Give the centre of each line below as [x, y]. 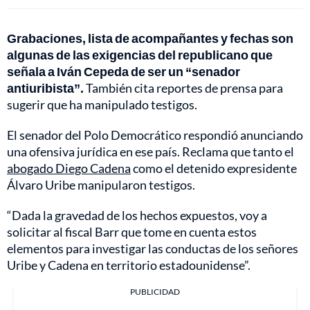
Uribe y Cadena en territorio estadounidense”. [129, 265]
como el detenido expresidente [214, 168]
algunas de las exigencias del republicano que [140, 54]
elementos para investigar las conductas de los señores [153, 248]
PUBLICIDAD [155, 291]
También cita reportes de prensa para [183, 88]
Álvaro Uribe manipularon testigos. [101, 184]
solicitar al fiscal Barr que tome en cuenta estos [132, 231]
